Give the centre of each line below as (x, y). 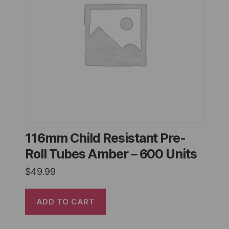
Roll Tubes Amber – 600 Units (111, 154)
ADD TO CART (65, 201)
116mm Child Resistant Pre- (106, 138)
